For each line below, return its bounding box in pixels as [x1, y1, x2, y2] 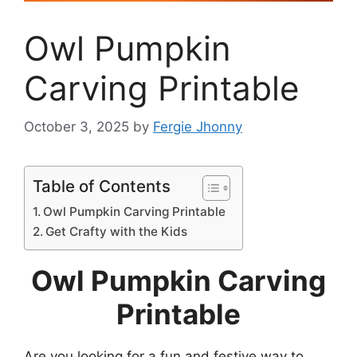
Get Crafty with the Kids [45, 224, 188, 240]
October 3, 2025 [24, 119, 129, 135]
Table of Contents [33, 176, 171, 197]
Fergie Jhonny [153, 119, 242, 135]
